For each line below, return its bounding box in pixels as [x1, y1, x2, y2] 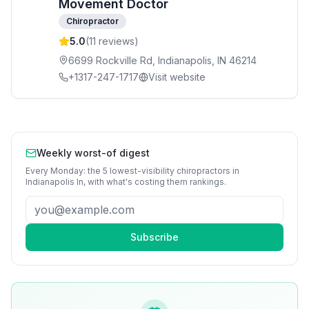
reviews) [96, 35, 139, 47]
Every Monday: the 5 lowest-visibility [26, 166, 177, 176]
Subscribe [130, 231, 179, 243]
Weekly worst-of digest [37, 147, 150, 159]
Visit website [148, 71, 206, 83]
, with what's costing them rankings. [83, 177, 226, 187]
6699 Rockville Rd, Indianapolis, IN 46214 [68, 54, 257, 66]
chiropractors [177, 166, 230, 176]
